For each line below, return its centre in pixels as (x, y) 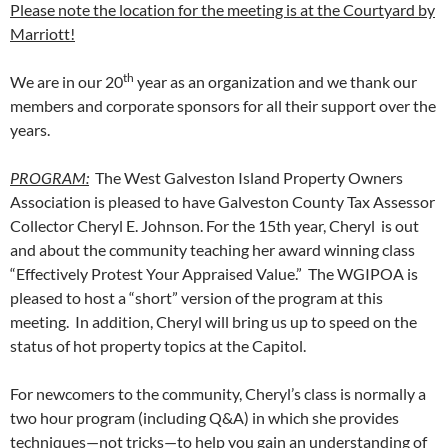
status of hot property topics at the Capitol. (158, 346)
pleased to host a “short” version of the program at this (196, 298)
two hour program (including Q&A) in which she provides (204, 418)
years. (30, 130)
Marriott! (42, 34)
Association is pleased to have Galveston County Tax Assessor (222, 202)
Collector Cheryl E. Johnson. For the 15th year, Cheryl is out (214, 226)
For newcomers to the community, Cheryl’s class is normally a (218, 394)
